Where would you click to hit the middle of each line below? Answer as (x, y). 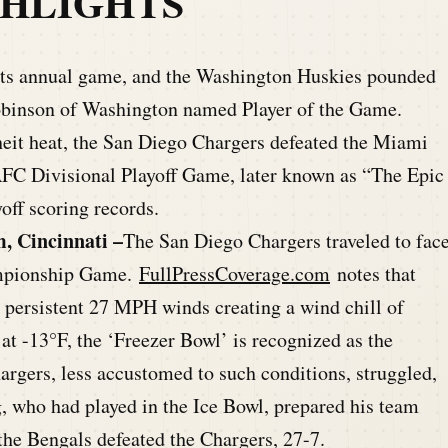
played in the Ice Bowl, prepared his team (249, 405)
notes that (373, 273)
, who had (41, 405)
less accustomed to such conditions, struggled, (249, 372)
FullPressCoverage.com (234, 273)
